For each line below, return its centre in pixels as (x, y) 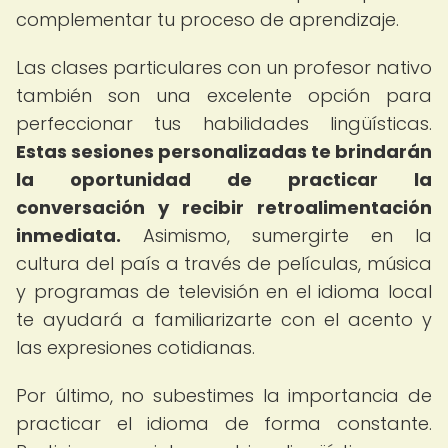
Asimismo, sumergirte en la (276, 235)
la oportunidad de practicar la (224, 179)
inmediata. (68, 235)
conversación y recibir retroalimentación (224, 207)
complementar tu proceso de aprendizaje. (207, 19)
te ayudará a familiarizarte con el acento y (224, 319)
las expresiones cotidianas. (135, 347)
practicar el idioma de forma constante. (224, 423)
